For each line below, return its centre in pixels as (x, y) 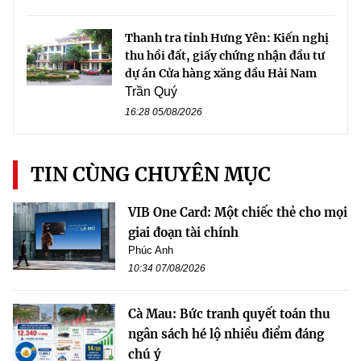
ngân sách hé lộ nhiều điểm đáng (226, 334)
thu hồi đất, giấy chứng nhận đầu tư (225, 55)
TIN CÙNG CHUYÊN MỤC (151, 174)
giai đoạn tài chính (183, 232)
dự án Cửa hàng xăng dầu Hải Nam (221, 73)
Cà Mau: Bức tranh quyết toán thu (229, 313)
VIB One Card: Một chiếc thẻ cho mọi (238, 212)
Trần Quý (151, 91)
